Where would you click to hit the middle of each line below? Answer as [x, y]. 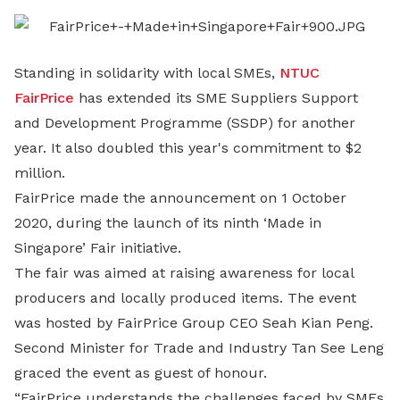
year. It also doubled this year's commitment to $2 [188, 148]
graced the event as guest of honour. [141, 373]
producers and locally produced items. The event [185, 298]
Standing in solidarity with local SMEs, [147, 73]
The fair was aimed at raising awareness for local [184, 273]
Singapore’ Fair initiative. [98, 248]
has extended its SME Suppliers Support [216, 98]
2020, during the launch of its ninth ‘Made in [168, 223]
